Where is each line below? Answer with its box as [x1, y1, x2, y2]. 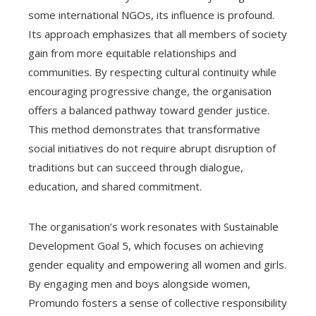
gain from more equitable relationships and [28, 46, 236, 61]
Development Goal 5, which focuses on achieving [28, 238, 264, 253]
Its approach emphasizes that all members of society [28, 27, 287, 42]
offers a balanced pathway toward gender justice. [28, 103, 269, 118]
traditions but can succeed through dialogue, [28, 160, 243, 175]
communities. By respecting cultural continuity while [28, 65, 276, 80]
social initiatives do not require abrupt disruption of [28, 141, 276, 156]
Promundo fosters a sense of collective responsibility [28, 296, 287, 310]
